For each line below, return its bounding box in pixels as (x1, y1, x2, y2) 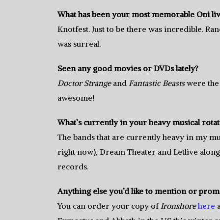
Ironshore (161, 200, 196, 211)
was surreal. (57, 38, 101, 49)
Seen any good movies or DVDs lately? (57, 63, 198, 73)
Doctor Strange (57, 78, 111, 88)
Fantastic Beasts (129, 78, 185, 88)
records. (57, 161, 88, 171)
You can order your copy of (57, 200, 161, 211)
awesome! (57, 92, 94, 103)
